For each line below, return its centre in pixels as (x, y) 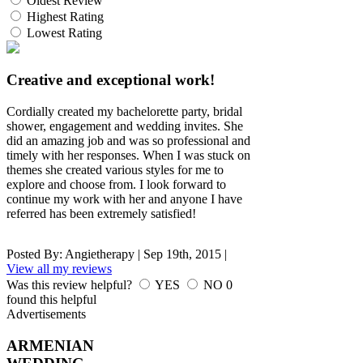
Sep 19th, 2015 (182, 254)
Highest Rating (65, 16)
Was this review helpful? (71, 285)
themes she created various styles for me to (115, 170)
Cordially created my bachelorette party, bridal (124, 112)
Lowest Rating (64, 32)
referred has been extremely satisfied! (101, 214)
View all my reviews (59, 269)
